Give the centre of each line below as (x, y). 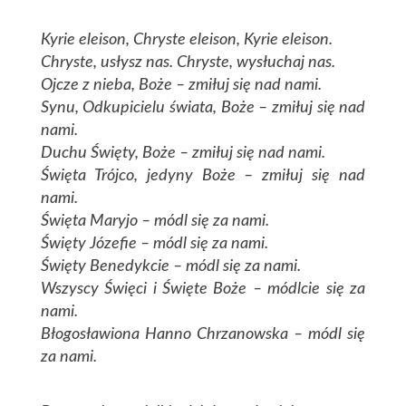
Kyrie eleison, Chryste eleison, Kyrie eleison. (186, 40)
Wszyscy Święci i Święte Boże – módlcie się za (203, 290)
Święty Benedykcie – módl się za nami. (170, 267)
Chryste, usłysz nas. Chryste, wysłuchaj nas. (188, 63)
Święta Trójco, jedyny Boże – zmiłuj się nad (203, 176)
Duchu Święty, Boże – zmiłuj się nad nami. (183, 154)
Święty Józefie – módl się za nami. (154, 244)
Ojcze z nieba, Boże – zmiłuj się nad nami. (181, 86)
